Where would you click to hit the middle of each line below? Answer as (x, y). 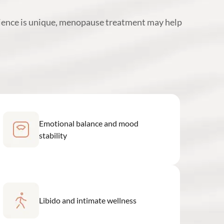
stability (53, 135)
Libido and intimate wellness (87, 200)
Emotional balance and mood (88, 123)
